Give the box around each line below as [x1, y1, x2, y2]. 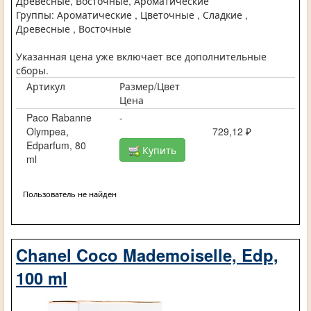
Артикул [26, 78, 65, 93]
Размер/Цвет [119, 78, 180, 93]
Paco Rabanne [26, 110, 92, 124]
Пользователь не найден [23, 187, 117, 199]
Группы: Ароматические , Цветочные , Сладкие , [16, 7, 248, 22]
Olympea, [26, 124, 69, 138]
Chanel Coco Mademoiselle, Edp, [16, 242, 278, 267]
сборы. [16, 62, 49, 77]
